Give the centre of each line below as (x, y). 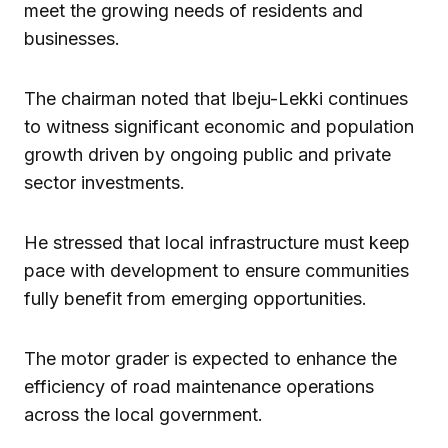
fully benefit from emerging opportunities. (195, 298)
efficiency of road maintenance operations (199, 386)
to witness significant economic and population (219, 126)
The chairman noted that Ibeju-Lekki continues (216, 98)
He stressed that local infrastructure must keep (217, 242)
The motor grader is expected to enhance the (210, 358)
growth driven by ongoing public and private (207, 154)
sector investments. (104, 182)
